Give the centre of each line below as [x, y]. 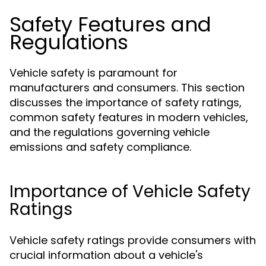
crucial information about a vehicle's [106, 255]
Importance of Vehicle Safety [130, 191]
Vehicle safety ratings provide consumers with [133, 240]
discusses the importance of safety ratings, [126, 102]
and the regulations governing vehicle [110, 132]
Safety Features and [110, 24]
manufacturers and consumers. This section [127, 88]
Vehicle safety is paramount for [94, 73]
